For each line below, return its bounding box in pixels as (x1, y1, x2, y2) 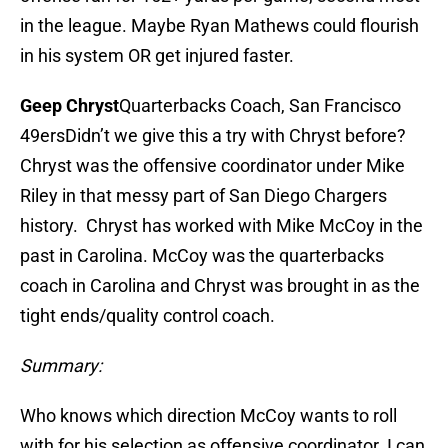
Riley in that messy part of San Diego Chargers (20, 185, 387, 207)
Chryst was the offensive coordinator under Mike (20, 155, 405, 177)
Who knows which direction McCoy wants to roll (20, 405, 397, 427)
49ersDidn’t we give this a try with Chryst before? (20, 125, 406, 147)
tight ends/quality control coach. (20, 305, 275, 327)
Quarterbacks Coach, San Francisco (119, 95, 401, 117)
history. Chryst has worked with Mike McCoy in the (20, 215, 423, 237)
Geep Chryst (20, 95, 119, 117)
